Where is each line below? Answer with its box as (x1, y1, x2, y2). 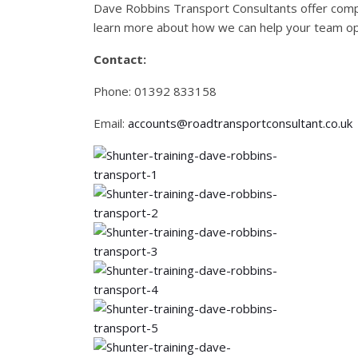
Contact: (93, 51, 146, 67)
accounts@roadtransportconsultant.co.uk (128, 115, 352, 131)
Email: (93, 115, 128, 131)
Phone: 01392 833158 (93, 83, 217, 99)
